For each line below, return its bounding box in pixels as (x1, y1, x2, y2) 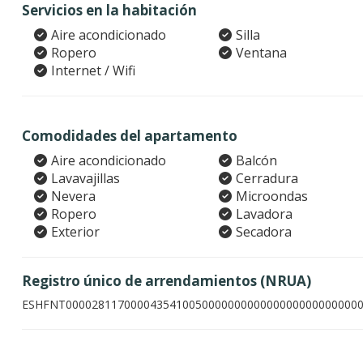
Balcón (235, 152, 277, 169)
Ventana (235, 44, 287, 62)
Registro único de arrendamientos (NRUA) (22, 271, 311, 290)
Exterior (51, 223, 100, 241)
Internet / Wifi (51, 62, 135, 79)
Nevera (51, 187, 96, 205)
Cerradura (235, 169, 298, 187)
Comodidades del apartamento (22, 126, 237, 145)
